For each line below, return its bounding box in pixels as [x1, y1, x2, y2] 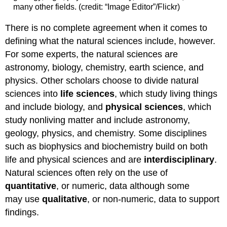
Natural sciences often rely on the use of [5, 168, 168, 178]
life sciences [60, 89, 115, 99]
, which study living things [115, 89, 218, 99]
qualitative [42, 194, 88, 205]
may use [5, 194, 43, 205]
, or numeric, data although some [56, 181, 190, 192]
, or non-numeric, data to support [87, 194, 220, 205]
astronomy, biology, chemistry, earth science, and [5, 62, 204, 73]
